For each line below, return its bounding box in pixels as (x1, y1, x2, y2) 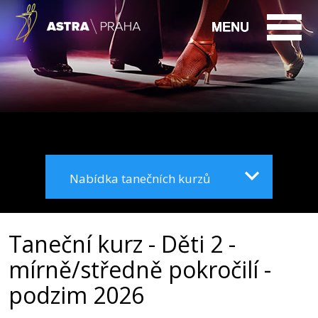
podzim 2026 (8, 280, 144, 310)
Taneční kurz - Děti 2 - (8, 229, 236, 259)
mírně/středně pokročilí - (8, 254, 271, 285)
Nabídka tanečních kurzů (70, 170, 210, 187)
